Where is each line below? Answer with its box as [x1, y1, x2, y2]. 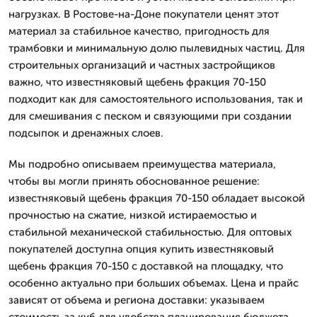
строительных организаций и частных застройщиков [8, 59, 275, 71]
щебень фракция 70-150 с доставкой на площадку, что [8, 260, 283, 272]
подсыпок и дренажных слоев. [8, 127, 163, 139]
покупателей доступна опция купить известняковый [8, 243, 274, 255]
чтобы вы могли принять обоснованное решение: [8, 175, 260, 188]
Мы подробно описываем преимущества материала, [8, 158, 276, 171]
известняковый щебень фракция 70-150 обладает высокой [8, 192, 305, 204]
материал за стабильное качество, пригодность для [8, 25, 270, 38]
